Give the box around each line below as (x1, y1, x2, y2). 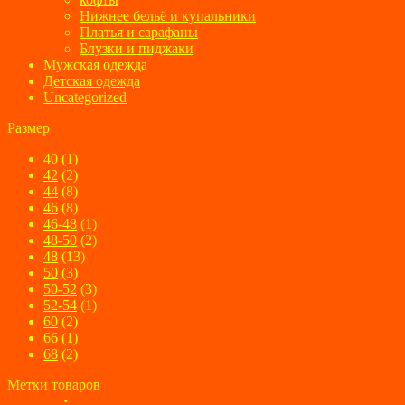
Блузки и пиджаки (80, 40, 193, 56)
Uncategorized (43, 89, 127, 105)
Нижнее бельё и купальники (80, 7, 256, 24)
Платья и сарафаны (80, 24, 198, 40)
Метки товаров (7, 376, 100, 392)
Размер (7, 119, 50, 136)
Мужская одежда (43, 56, 147, 72)
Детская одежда (43, 72, 140, 89)
